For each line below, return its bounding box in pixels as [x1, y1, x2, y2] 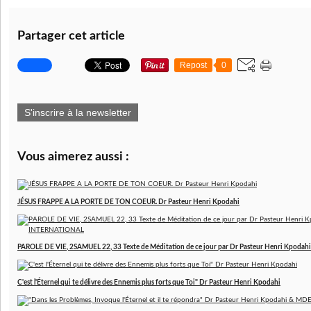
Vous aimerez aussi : [17, 151, 129, 163]
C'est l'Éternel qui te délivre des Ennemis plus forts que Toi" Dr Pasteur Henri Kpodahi [17, 279, 280, 286]
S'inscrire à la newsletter [24, 107, 131, 118]
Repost [180, 60, 207, 70]
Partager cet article [17, 30, 125, 42]
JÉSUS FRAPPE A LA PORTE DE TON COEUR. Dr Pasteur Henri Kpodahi [17, 199, 239, 205]
